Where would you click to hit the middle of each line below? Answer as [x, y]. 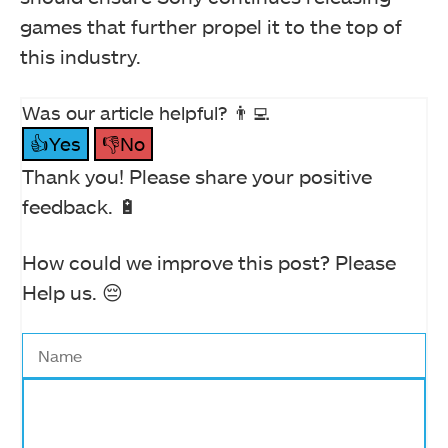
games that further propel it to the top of [211, 26]
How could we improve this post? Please [209, 262]
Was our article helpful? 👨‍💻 [146, 113]
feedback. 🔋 [80, 206]
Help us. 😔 [72, 292]
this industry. [80, 56]
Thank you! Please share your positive [197, 176]
